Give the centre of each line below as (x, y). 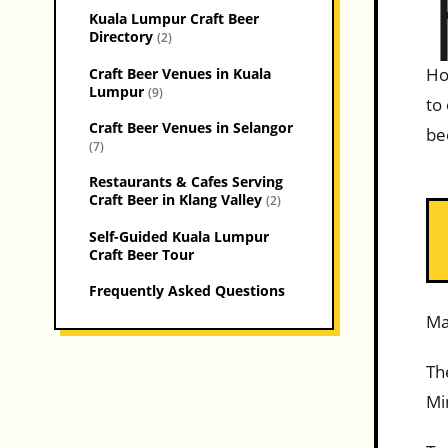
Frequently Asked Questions (186, 291)
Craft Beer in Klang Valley (177, 200)
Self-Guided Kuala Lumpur (178, 236)
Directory (122, 37)
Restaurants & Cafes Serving (185, 182)
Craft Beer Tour (141, 254)
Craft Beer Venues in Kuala (179, 73)
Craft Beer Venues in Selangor (190, 128)
